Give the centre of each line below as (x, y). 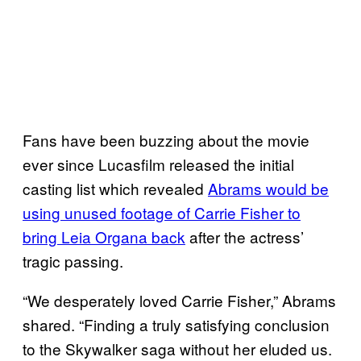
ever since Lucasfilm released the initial (158, 164)
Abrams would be (268, 188)
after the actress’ (245, 236)
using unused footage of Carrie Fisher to (162, 212)
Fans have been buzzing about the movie (166, 139)
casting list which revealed (115, 188)
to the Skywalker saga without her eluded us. (177, 348)
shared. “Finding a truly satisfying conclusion (176, 324)
